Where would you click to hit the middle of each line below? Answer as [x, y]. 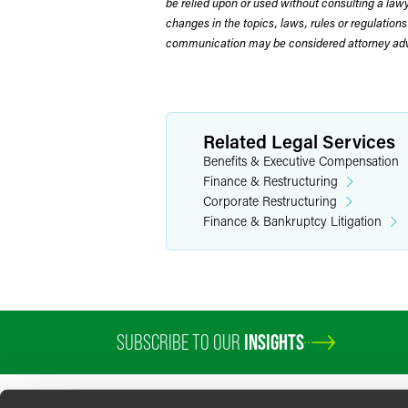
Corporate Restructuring [270, 201]
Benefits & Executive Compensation [301, 161]
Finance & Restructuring [270, 181]
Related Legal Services [299, 141]
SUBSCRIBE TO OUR [180, 342]
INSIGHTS [274, 342]
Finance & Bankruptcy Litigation [292, 221]
